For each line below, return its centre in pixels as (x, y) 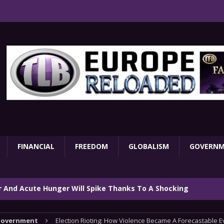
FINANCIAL (36, 146)
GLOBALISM (149, 146)
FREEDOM (91, 146)
